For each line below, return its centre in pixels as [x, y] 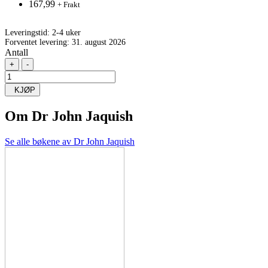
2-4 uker [66, 32]
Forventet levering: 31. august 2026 [65, 42]
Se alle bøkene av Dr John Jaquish [70, 141]
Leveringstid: [28, 32]
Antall [16, 52]
